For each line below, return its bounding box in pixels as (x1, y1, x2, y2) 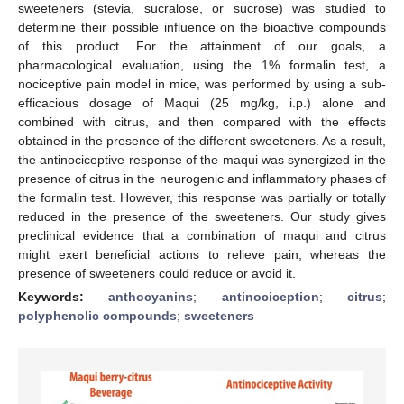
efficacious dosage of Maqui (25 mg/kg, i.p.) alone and (18, 95, 386, 110)
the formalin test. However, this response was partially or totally (18, 189, 386, 205)
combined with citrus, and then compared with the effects (18, 114, 386, 129)
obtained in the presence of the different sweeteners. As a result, (18, 133, 386, 148)
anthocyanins (108, 289, 194, 304)
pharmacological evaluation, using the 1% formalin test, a (18, 57, 386, 72)
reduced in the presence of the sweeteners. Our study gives (18, 208, 386, 224)
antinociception (221, 289, 319, 304)
